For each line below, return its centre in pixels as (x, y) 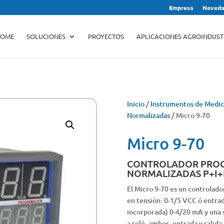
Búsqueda (173, 16)
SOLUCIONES (46, 36)
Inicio (135, 103)
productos (174, 30)
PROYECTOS (106, 36)
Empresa (181, 7)
